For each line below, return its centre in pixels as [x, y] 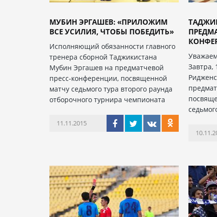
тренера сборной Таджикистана [103, 57]
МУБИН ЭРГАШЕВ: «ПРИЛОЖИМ [108, 22]
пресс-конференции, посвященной [108, 78]
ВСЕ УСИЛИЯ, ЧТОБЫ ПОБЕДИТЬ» [112, 31]
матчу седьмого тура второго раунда [111, 89]
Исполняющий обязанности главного [112, 46]
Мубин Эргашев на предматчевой [107, 68]
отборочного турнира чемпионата [107, 100]
